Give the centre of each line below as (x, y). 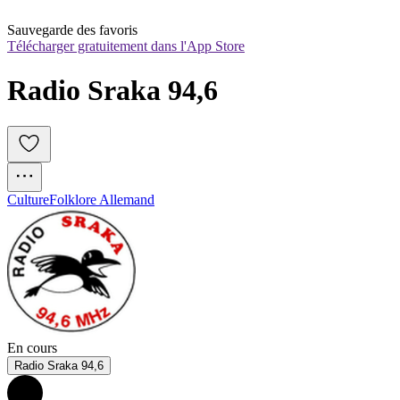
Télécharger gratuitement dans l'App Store (126, 46)
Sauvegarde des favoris (72, 30)
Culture (28, 200)
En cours (32, 348)
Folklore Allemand (102, 200)
